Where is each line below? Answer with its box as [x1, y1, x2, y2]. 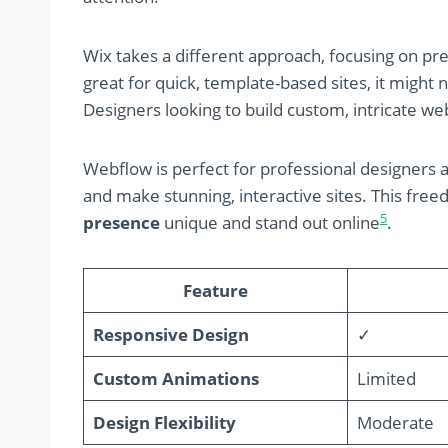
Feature [183, 279, 248, 303]
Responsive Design [92, 323, 249, 347]
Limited [356, 367, 416, 391]
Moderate [356, 411, 434, 435]
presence [83, 211, 160, 235]
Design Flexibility [92, 411, 236, 435]
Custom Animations [92, 367, 259, 391]
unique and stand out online [160, 211, 380, 235]
